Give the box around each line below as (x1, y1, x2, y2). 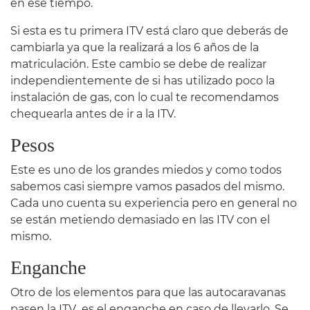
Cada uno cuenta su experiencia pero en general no (10, 196, 297, 210)
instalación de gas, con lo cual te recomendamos (10, 90, 279, 104)
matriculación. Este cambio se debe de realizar (10, 57, 266, 71)
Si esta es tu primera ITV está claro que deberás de (10, 24, 289, 37)
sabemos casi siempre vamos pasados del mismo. (10, 179, 284, 193)
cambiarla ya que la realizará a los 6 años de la (10, 40, 259, 54)
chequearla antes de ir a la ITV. (10, 107, 176, 120)
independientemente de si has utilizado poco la (10, 73, 275, 87)
